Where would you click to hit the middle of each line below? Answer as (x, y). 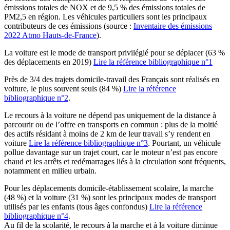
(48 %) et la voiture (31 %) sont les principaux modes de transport (110, 197)
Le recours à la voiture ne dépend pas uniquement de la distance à (110, 115)
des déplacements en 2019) (49, 62)
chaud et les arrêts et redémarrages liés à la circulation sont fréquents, (115, 161)
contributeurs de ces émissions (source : (69, 26)
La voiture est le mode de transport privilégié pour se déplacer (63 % (114, 52)
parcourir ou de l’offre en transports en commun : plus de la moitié (111, 124)
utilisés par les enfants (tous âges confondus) (77, 206)
